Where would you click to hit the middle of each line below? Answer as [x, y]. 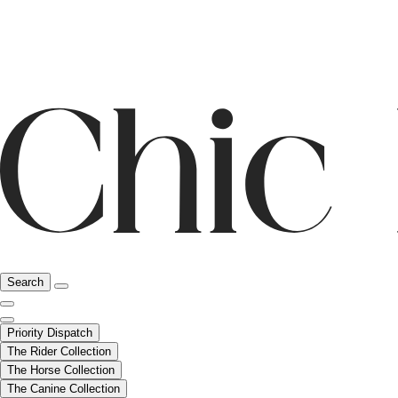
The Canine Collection [64, 389]
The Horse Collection [61, 370]
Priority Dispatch [50, 333]
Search [25, 283]
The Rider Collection [59, 352]
